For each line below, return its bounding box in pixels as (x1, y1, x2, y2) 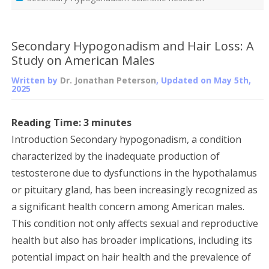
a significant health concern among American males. (11, 199, 244, 213)
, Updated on (156, 74, 214, 86)
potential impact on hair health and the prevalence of (11, 250, 251, 264)
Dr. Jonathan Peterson (60, 74, 156, 86)
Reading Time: (11, 115, 83, 129)
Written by (11, 74, 60, 86)
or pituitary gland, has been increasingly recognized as (11, 183, 258, 196)
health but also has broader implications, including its (11, 233, 252, 247)
